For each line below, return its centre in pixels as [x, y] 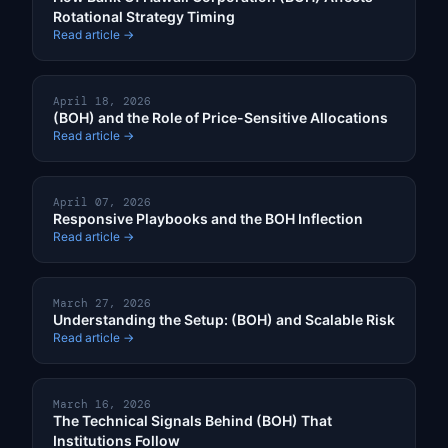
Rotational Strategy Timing [144, 17]
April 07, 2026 [102, 202]
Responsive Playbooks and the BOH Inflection [208, 219]
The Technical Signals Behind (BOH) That [192, 421]
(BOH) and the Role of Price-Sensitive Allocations [220, 118]
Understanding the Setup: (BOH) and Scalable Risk [224, 320]
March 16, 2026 [102, 404]
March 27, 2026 [102, 303]
